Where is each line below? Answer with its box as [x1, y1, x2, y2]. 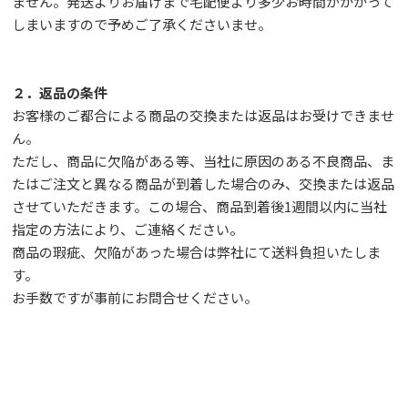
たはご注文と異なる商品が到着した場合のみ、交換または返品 [12, 173, 395, 193]
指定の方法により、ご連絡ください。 [12, 219, 244, 239]
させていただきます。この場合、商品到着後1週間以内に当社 [12, 196, 388, 216]
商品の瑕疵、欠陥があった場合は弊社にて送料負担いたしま [12, 241, 382, 261]
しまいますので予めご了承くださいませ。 [12, 14, 272, 34]
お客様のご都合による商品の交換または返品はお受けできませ [12, 105, 395, 125]
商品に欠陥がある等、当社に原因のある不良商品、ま [66, 150, 395, 170]
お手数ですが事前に [12, 287, 136, 307]
